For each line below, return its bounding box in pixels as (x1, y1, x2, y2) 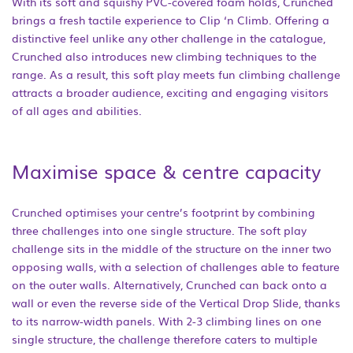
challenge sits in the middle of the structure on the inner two (12, 240, 332, 256)
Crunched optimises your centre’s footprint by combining (12, 204, 315, 220)
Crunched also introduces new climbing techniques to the (12, 48, 317, 64)
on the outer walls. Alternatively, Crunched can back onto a (12, 277, 327, 292)
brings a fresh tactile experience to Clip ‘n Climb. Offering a (12, 12, 329, 28)
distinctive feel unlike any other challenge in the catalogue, (12, 30, 325, 46)
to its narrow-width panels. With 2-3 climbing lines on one (12, 313, 321, 329)
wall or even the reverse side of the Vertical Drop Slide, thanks (12, 295, 340, 310)
